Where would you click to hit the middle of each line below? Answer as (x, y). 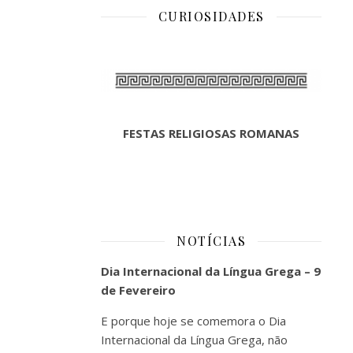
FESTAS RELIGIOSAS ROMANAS (211, 133)
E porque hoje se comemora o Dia (193, 321)
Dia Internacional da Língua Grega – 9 (211, 271)
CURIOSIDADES (211, 16)
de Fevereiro (138, 290)
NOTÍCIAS (211, 241)
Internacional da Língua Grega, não (194, 340)
